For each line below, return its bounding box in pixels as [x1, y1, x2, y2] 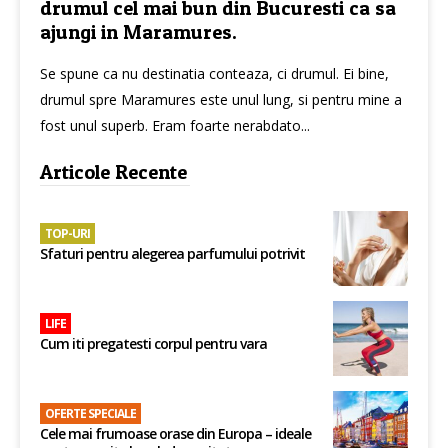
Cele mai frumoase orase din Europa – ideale [40, 423, 311, 443]
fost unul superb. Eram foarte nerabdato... [40, 115, 310, 135]
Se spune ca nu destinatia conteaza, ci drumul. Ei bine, [40, 63, 389, 83]
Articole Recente [40, 159, 187, 184]
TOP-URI [45, 224, 90, 242]
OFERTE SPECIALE [45, 404, 136, 422]
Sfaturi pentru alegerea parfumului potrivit [40, 243, 305, 263]
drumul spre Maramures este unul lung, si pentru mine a [40, 89, 402, 109]
